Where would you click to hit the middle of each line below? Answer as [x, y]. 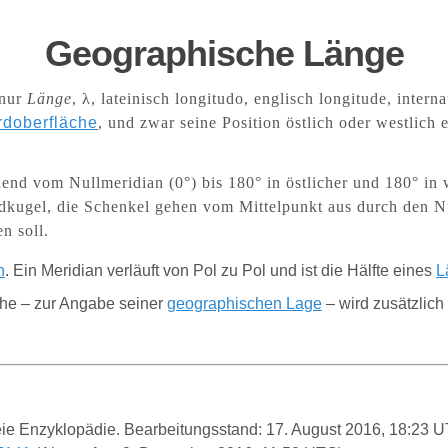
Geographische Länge [224, 53]
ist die [324, 270]
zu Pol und [261, 270]
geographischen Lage [244, 303]
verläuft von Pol [164, 270]
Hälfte [370, 270]
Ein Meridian [60, 270]
